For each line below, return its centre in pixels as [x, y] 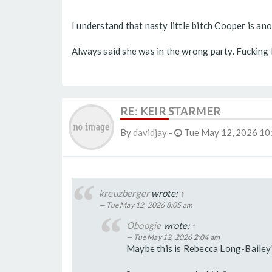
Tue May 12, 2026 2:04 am [177, 237]
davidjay [150, 133]
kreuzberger [124, 193]
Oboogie [144, 226]
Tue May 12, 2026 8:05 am [150, 205]
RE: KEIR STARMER [171, 111]
